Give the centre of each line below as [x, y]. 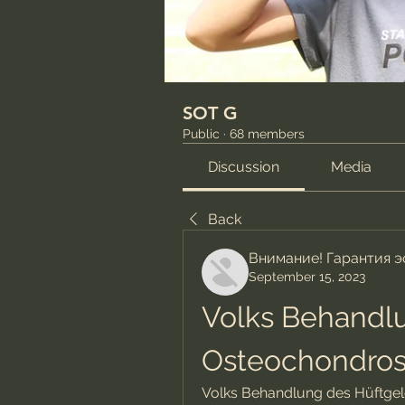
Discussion [244, 167]
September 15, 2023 [307, 277]
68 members [267, 134]
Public [201, 134]
